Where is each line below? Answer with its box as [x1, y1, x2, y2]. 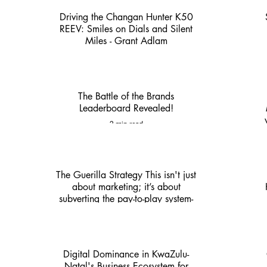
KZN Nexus [102, 204, 150, 218]
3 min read [109, 52, 143, 61]
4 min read [109, 222, 143, 231]
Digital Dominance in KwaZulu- [63, 248, 189, 260]
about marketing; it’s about [72, 181, 181, 194]
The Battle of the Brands [78, 89, 174, 103]
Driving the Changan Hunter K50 [59, 11, 193, 23]
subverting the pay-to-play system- [59, 193, 193, 206]
